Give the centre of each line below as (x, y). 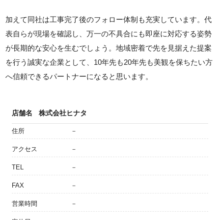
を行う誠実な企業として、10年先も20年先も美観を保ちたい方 (109, 62)
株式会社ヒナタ (63, 113)
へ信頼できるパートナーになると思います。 (79, 76)
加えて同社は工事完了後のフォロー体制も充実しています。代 (109, 19)
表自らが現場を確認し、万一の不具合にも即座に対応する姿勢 (109, 34)
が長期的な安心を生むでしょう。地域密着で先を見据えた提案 (109, 48)
